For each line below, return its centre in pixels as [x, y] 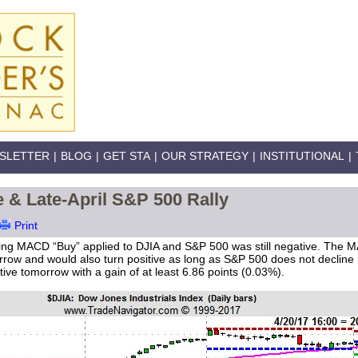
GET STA [127, 156]
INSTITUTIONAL [302, 156]
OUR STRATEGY [205, 156]
